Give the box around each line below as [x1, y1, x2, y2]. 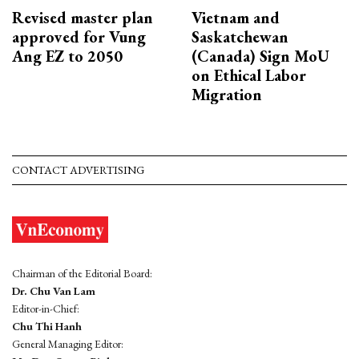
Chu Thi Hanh [12, 318, 82, 333]
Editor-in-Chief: [12, 301, 79, 316]
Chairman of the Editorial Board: [12, 265, 152, 280]
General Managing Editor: [12, 336, 123, 351]
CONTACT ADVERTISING [12, 162, 144, 177]
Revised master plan [12, 6, 153, 28]
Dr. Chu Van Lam [12, 283, 95, 298]
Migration [192, 83, 262, 105]
